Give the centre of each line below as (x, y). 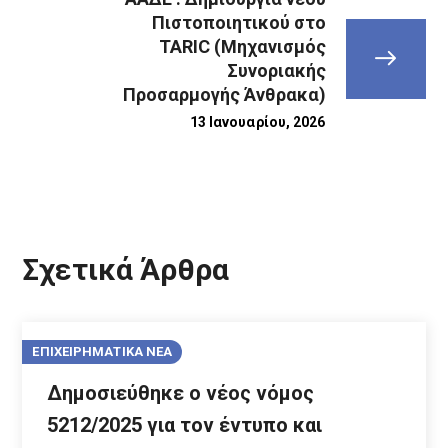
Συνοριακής (276, 70)
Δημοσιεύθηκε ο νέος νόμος (181, 392)
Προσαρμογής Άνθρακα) (224, 94)
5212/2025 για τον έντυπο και (185, 424)
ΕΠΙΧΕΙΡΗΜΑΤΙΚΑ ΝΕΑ (102, 351)
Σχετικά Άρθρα (126, 269)
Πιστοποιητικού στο (238, 22)
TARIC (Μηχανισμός (242, 46)
